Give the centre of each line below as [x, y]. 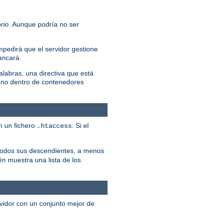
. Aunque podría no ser [44, 24]
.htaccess [54, 126]
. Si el [80, 126]
